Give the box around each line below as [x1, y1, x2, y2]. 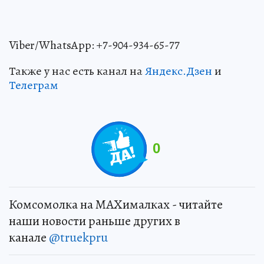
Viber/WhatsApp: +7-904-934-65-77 [9, 37, 180, 53]
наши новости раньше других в [9, 212, 180, 230]
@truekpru [49, 228, 108, 246]
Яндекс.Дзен [145, 62, 212, 79]
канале [9, 228, 49, 246]
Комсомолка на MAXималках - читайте [9, 195, 223, 213]
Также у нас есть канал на [9, 62, 145, 79]
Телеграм [9, 77, 58, 93]
